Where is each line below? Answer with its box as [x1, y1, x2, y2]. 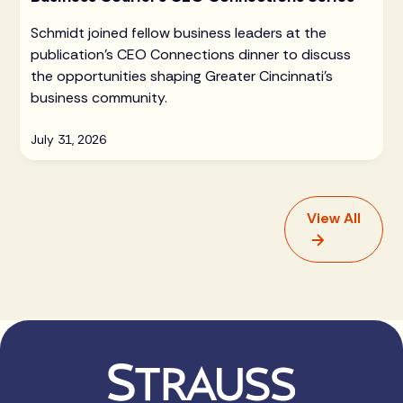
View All [306, 208, 361, 228]
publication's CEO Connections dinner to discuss [31, 44, 352, 64]
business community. [31, 87, 168, 107]
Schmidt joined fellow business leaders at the [31, 22, 327, 42]
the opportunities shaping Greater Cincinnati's [31, 66, 334, 85]
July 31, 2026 [31, 130, 107, 148]
